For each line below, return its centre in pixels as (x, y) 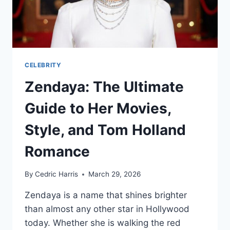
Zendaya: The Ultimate (104, 87)
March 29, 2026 (115, 174)
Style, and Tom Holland (105, 130)
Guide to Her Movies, (98, 108)
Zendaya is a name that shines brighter (106, 195)
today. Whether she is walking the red (103, 223)
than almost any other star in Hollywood (107, 209)
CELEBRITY (43, 65)
